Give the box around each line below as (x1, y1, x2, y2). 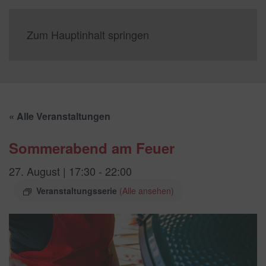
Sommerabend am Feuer (9, 138, 175, 158)
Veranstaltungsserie (36, 185, 119, 197)
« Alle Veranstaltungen (9, 109, 110, 123)
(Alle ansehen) (119, 185, 174, 197)
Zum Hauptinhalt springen (27, 27, 149, 42)
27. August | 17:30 (9, 163, 96, 179)
